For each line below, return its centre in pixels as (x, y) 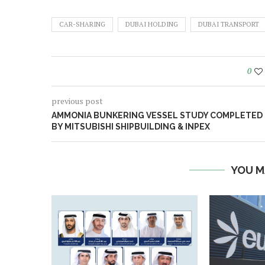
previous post (77, 101)
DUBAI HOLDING (152, 24)
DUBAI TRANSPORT (229, 24)
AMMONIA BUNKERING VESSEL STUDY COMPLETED (157, 115)
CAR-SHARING (82, 24)
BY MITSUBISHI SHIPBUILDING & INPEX (131, 126)
